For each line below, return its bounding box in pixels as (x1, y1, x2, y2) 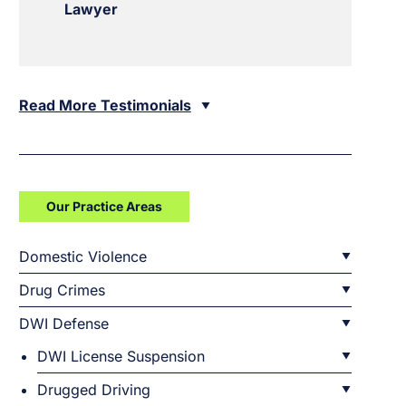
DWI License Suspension (36, 347, 205, 365)
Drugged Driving (36, 381, 150, 399)
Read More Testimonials (18, 96, 191, 114)
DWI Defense (18, 314, 109, 333)
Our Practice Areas (45, 198, 162, 214)
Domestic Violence (18, 247, 147, 266)
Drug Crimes (18, 281, 105, 299)
